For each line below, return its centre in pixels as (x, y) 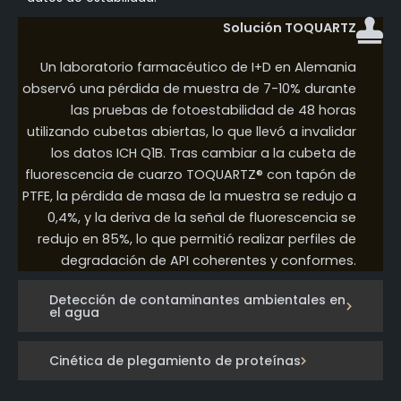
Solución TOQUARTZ (290, 28)
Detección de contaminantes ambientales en (197, 300)
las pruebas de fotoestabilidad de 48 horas (213, 111)
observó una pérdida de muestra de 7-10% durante (189, 89)
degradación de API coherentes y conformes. (209, 261)
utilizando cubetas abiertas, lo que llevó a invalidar (192, 132)
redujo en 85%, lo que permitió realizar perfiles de (197, 239)
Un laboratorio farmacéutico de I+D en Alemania (198, 68)
